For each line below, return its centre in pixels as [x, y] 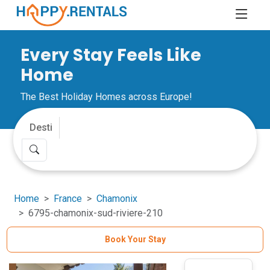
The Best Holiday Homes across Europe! [107, 97]
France [68, 199]
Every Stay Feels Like [111, 55]
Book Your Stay [135, 239]
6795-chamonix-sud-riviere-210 [96, 213]
